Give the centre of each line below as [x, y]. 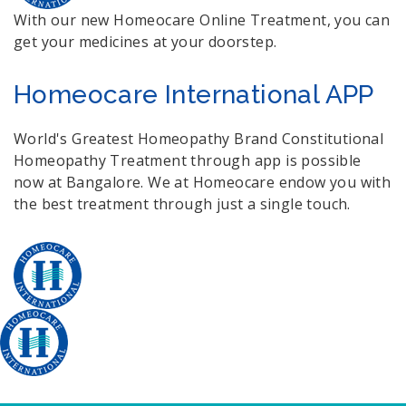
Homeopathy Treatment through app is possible [188, 160]
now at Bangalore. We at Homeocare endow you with [203, 182]
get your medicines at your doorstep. [145, 41]
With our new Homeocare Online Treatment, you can [202, 19]
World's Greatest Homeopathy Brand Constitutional [199, 138]
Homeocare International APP [194, 94]
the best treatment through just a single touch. [182, 203]
